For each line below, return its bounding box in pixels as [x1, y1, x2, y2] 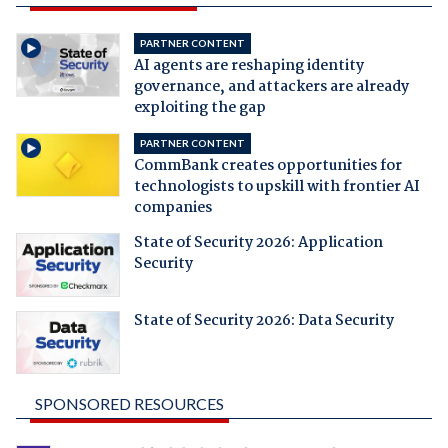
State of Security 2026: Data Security [133, 308, 394, 333]
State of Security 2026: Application [133, 230, 383, 255]
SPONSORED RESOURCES [34, 394, 224, 414]
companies [133, 195, 212, 220]
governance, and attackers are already [133, 74, 409, 99]
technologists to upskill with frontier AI [133, 174, 420, 199]
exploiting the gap [133, 95, 266, 120]
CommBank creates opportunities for [133, 153, 402, 178]
